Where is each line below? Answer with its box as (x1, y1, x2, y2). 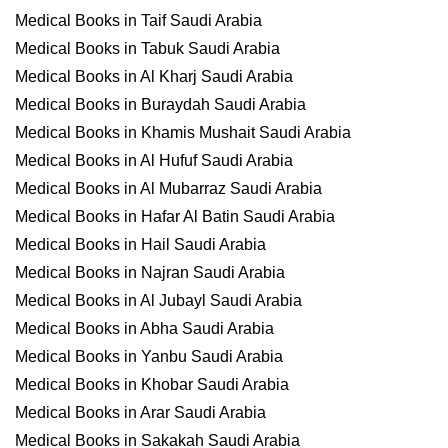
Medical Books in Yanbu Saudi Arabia (15, 348, 283, 365)
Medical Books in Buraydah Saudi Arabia (15, 96, 306, 113)
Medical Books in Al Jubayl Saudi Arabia (15, 292, 302, 309)
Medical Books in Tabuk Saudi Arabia (15, 40, 280, 57)
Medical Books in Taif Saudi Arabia (15, 12, 262, 29)
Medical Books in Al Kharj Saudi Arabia (15, 68, 293, 85)
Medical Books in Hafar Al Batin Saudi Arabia (15, 208, 335, 225)
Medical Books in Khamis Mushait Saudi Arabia (15, 124, 351, 141)
